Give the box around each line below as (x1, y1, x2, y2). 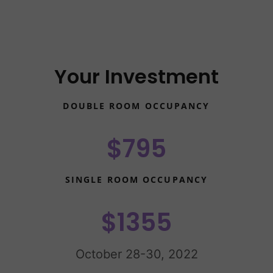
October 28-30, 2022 (75, 246, 198, 261)
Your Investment (54, 62, 219, 90)
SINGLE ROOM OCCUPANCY (65, 173, 208, 185)
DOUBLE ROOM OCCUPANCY (63, 99, 210, 112)
